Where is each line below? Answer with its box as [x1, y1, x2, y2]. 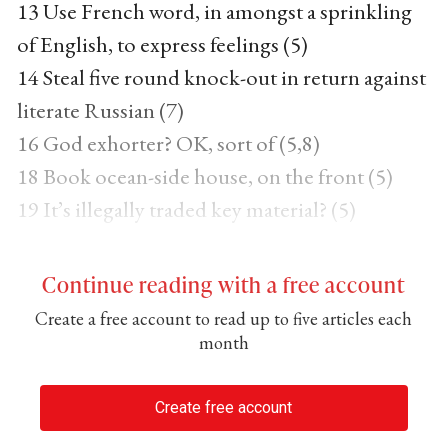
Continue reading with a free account [42, 269, 406, 299]
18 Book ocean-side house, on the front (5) [16, 161, 393, 191]
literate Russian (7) [16, 95, 184, 125]
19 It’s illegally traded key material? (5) [16, 194, 356, 224]
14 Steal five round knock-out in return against [16, 62, 426, 92]
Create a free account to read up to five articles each [35, 307, 413, 330]
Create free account [155, 397, 293, 417]
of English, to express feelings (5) [16, 29, 308, 59]
